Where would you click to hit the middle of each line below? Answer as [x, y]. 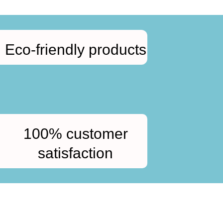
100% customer [75, 134]
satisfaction [76, 153]
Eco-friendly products [75, 50]
